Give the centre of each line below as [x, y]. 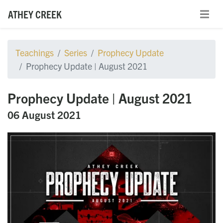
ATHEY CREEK [35, 14]
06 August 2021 [44, 115]
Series [76, 53]
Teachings [35, 53]
